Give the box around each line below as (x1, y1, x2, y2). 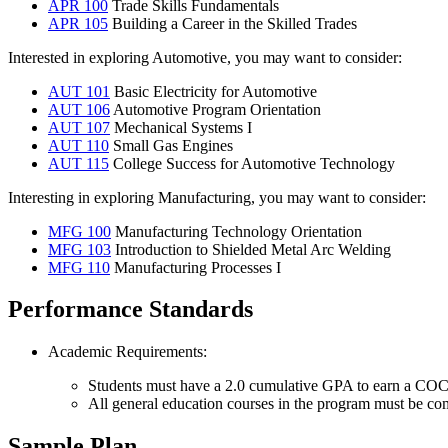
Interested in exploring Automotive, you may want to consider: (8, 48, 402, 66)
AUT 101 (48, 82, 110, 100)
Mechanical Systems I (110, 118, 252, 136)
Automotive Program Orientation (110, 100, 321, 118)
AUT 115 (48, 154, 109, 172)
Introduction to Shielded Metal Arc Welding (111, 240, 391, 258)
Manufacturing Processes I (110, 258, 281, 276)
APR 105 (48, 14, 108, 32)
